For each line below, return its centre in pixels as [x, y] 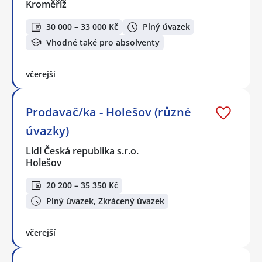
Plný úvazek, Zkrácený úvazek [105, 201]
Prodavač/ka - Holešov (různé [108, 112]
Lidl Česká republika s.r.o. [83, 151]
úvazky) [47, 131]
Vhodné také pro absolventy [103, 42]
